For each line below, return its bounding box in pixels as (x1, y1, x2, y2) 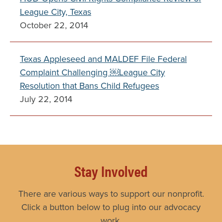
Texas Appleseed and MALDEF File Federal (20, 53, 187, 65)
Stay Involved (74, 160, 148, 181)
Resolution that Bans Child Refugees (20, 79, 159, 92)
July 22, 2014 (20, 93, 72, 105)
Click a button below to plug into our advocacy (21, 201, 201, 213)
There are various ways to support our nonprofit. (18, 187, 204, 200)
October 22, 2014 (20, 19, 88, 31)
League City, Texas (20, 5, 91, 18)
